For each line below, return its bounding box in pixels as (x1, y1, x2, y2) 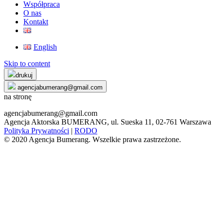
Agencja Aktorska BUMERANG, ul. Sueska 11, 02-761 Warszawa (4, 118, 211, 126)
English (33, 43, 57, 51)
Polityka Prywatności (4, 127, 69, 135)
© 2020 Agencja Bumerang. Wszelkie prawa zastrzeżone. (4, 135, 181, 144)
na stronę (4, 92, 32, 101)
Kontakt (23, 18, 48, 26)
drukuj (16, 72, 33, 79)
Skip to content (4, 59, 50, 68)
